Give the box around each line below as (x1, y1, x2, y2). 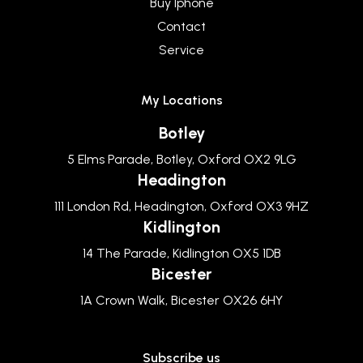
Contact (157, 19, 206, 34)
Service (159, 42, 204, 58)
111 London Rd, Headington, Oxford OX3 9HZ (54, 199, 309, 214)
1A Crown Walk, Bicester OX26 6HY (80, 293, 283, 308)
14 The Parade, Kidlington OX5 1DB (82, 246, 281, 261)
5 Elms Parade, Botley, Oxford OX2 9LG (66, 152, 297, 167)
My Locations (140, 92, 223, 108)
